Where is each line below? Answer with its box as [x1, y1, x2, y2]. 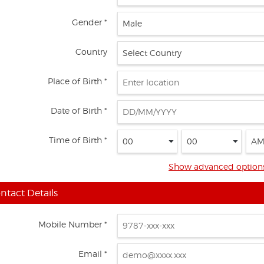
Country [75, 47, 107, 57]
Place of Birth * [48, 76, 107, 86]
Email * [78, 249, 107, 259]
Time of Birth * [49, 135, 107, 145]
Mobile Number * [38, 219, 107, 229]
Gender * [72, 17, 107, 27]
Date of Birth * [51, 105, 107, 115]
